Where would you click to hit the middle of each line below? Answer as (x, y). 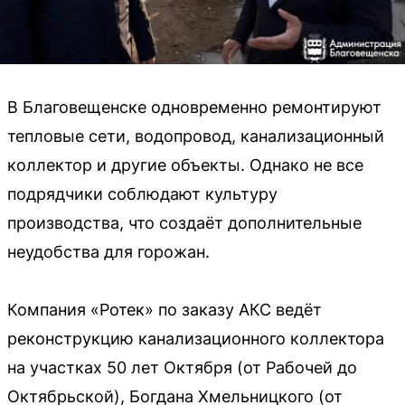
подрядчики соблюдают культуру (142, 194)
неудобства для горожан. (108, 252)
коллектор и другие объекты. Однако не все (185, 165)
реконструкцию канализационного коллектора (196, 339)
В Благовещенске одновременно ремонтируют (194, 108)
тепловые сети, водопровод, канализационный (196, 137)
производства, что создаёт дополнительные (184, 223)
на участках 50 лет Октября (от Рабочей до (182, 368)
